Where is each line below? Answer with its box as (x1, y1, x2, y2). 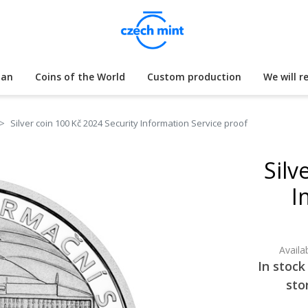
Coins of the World (35, 70, 125, 83)
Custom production (147, 70, 241, 83)
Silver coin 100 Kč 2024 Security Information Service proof (10, 117, 247, 129)
